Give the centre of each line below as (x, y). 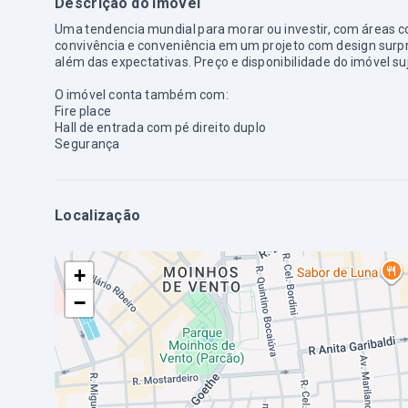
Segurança (87, 144)
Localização (98, 215)
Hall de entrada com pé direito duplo (161, 127)
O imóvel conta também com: (142, 95)
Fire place (83, 111)
